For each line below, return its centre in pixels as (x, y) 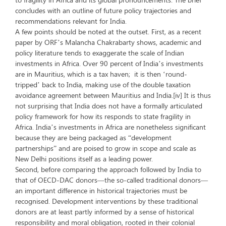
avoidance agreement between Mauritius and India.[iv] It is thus (113, 95)
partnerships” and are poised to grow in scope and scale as (106, 148)
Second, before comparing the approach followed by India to (108, 169)
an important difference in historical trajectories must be (101, 190)
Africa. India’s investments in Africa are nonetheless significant (110, 127)
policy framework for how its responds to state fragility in (103, 116)
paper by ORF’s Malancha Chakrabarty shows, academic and (108, 42)
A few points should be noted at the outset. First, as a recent (108, 32)
